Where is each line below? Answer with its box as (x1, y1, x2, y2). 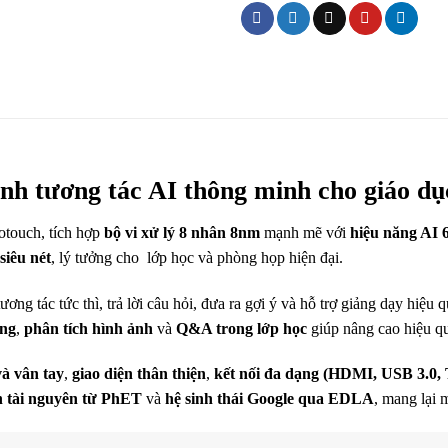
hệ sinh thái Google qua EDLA (165, 390, 374, 408)
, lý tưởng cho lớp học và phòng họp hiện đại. (51, 248, 343, 266)
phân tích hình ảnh (24, 319, 153, 337)
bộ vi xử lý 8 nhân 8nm (104, 223, 260, 241)
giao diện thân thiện (72, 365, 206, 383)
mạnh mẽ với (260, 223, 350, 241)
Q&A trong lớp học (176, 319, 307, 337)
